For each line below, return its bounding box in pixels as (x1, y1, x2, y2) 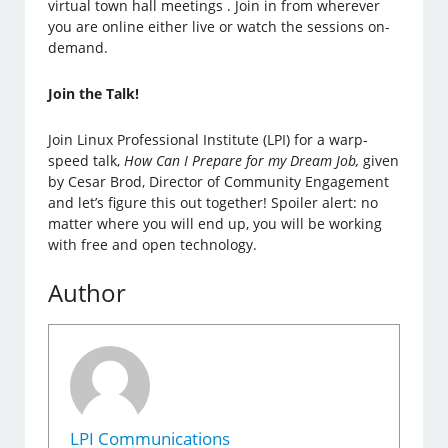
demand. (48, 37, 109, 57)
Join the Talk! (48, 83, 140, 103)
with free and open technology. (48, 234, 258, 254)
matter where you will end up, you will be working (48, 213, 383, 233)
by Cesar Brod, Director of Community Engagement (48, 171, 390, 191)
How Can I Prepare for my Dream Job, (124, 150, 360, 170)
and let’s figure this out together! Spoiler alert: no (48, 192, 379, 212)
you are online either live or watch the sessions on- (48, 16, 391, 36)
